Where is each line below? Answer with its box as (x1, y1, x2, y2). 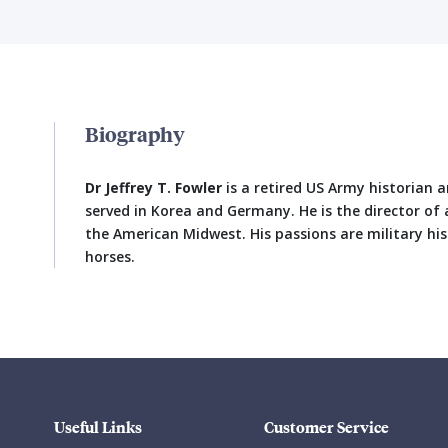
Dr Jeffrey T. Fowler (85, 178, 222, 197)
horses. (85, 247, 135, 266)
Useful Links (54, 415, 142, 438)
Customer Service (264, 415, 389, 438)
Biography (85, 120, 185, 147)
